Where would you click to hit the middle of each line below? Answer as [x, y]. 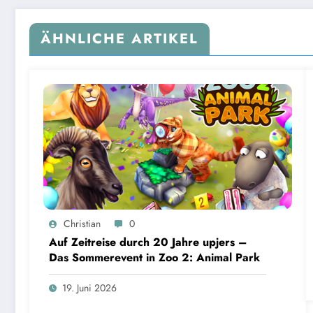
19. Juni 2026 [89, 287]
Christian [82, 223]
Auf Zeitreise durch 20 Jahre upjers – [148, 242]
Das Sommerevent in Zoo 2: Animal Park [154, 257]
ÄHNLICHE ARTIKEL [119, 38]
